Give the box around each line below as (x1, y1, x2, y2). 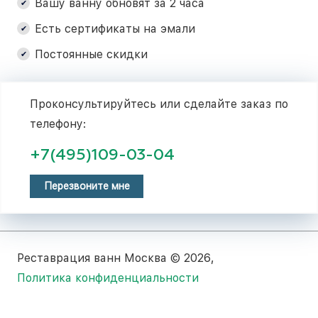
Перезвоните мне (43, 180, 130, 192)
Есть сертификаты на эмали (35, 21, 195, 35)
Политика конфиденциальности (17, 271, 199, 285)
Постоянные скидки (35, 47, 148, 61)
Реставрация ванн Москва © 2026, (17, 251, 214, 265)
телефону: (30, 116, 86, 131)
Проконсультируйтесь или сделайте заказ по (30, 97, 288, 111)
